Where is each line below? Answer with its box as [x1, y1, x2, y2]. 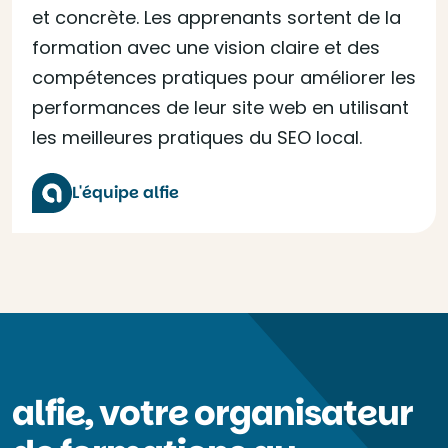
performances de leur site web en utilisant [32, 95, 409, 120]
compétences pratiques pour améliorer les [32, 65, 416, 90]
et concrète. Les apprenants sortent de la [32, 5, 401, 30]
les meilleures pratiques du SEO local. [32, 125, 362, 150]
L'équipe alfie [72, 181, 179, 204]
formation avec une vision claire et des [32, 35, 380, 60]
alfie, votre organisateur [12, 389, 413, 437]
